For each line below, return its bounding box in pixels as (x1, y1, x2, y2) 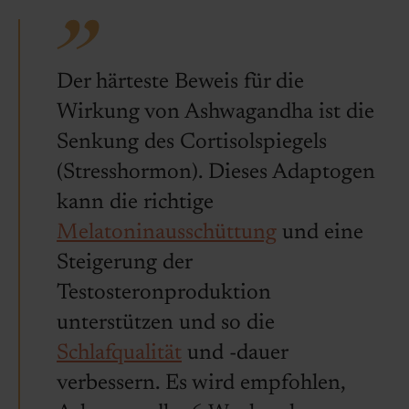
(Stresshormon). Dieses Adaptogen (57, 162, 375, 184)
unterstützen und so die (57, 312, 275, 334)
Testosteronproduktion (57, 282, 271, 304)
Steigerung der (57, 252, 192, 274)
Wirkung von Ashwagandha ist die (57, 101, 374, 123)
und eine (277, 222, 363, 244)
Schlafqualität (57, 342, 182, 364)
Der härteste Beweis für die (57, 71, 304, 93)
